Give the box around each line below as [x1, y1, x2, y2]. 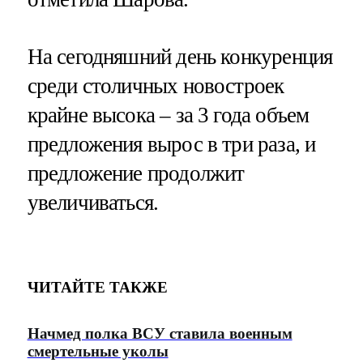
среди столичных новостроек [27, 74, 284, 99]
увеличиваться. [27, 190, 159, 216]
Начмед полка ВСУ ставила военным [27, 325, 293, 343]
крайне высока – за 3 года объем [27, 103, 310, 128]
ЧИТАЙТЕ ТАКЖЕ [27, 278, 168, 296]
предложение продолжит [27, 161, 245, 186]
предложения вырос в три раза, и [27, 132, 316, 157]
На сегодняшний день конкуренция [27, 45, 333, 70]
